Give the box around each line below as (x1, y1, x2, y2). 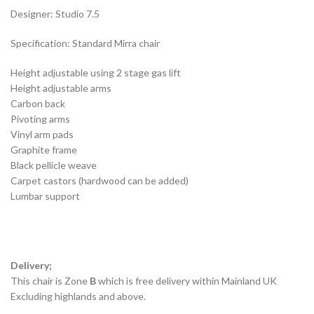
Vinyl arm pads (11, 128, 74, 141)
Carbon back (11, 97, 65, 110)
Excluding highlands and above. (11, 290, 146, 303)
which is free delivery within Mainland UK (96, 275, 277, 287)
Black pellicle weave (11, 159, 97, 172)
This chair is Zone (11, 275, 90, 287)
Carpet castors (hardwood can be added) (11, 175, 189, 187)
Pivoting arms (11, 113, 70, 125)
